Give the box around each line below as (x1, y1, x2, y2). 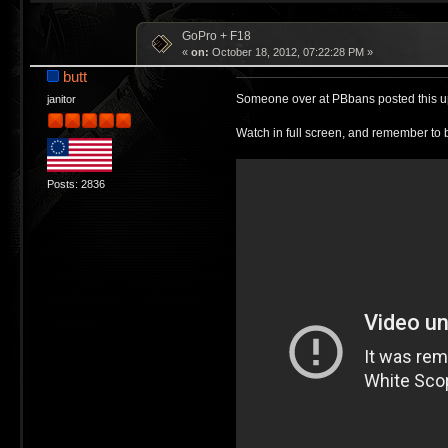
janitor (46, 92, 76, 105)
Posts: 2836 (46, 178, 105, 191)
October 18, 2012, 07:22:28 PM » (208, 45, 373, 58)
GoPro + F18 (181, 28, 251, 43)
